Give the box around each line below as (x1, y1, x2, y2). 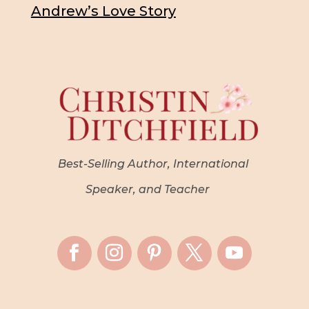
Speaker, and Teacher (85, 183, 210, 197)
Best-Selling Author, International (46, 157, 248, 171)
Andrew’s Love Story (30, 3, 176, 20)
